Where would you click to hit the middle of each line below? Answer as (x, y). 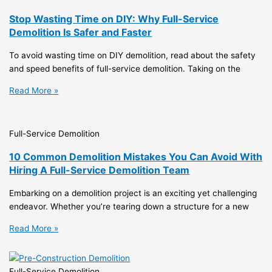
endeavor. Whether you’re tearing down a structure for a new (129, 206)
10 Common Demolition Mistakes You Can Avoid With (136, 156)
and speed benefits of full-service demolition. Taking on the (125, 68)
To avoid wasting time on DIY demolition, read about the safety (133, 55)
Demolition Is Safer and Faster (81, 32)
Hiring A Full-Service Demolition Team (100, 170)
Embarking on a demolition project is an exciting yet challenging (133, 193)
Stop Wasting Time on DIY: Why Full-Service (114, 19)
